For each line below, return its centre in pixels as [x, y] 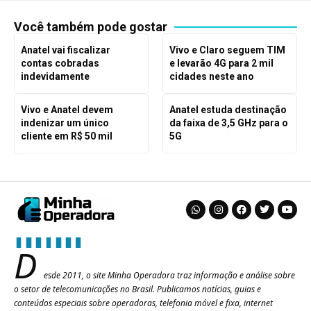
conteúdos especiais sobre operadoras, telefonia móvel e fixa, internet [143, 303]
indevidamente [55, 77]
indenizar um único [65, 123]
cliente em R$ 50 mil [66, 136]
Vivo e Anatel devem [67, 110]
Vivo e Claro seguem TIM [227, 50]
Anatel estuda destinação [228, 110]
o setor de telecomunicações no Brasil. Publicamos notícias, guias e [137, 289]
